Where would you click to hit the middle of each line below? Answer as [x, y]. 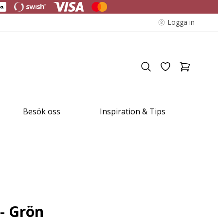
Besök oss [42, 111]
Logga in [181, 22]
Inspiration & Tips [132, 111]
